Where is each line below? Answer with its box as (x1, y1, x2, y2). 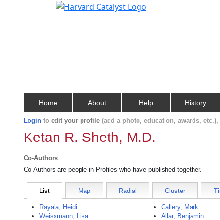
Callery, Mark (161, 203, 199, 211)
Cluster (165, 187, 185, 194)
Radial (119, 187, 137, 194)
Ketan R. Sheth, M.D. (24, 130, 156, 145)
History (184, 99, 206, 107)
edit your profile (51, 117, 100, 124)
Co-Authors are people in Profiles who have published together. (24, 166, 202, 173)
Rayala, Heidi (39, 203, 77, 211)
